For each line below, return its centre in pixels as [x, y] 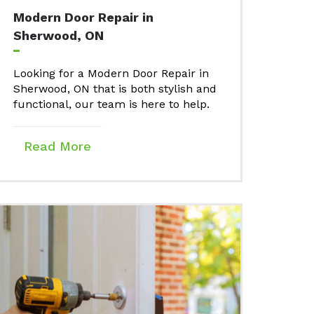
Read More [57, 146]
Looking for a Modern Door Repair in [111, 74]
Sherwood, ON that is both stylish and [115, 89]
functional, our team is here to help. [111, 104]
